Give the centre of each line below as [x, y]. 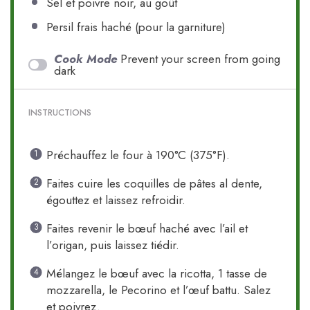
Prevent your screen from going [201, 58]
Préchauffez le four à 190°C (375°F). [138, 155]
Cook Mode [86, 58]
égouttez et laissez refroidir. [116, 200]
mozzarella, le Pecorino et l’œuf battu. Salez [158, 290]
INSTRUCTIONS [60, 113]
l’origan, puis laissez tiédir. [112, 245]
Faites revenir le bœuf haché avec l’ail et [147, 228]
